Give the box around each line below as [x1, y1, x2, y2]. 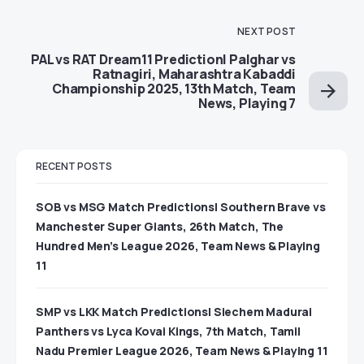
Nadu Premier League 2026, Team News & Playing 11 [36, 342, 328, 358]
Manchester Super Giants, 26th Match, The [36, 218, 284, 234]
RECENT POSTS [36, 158, 112, 173]
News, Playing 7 [197, 93, 296, 112]
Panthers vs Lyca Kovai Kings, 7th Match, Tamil [36, 323, 301, 339]
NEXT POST [237, 24, 296, 38]
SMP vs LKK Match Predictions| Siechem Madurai [36, 303, 313, 319]
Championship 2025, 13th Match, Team [51, 79, 296, 97]
